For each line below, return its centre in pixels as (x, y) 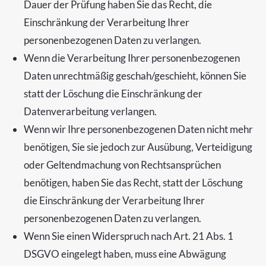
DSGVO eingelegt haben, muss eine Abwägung (125, 254)
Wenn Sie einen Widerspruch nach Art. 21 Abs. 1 (129, 236)
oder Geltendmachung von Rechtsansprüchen (122, 165)
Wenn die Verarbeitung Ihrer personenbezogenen (132, 58)
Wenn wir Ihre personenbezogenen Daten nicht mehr (138, 129)
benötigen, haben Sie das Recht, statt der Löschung (133, 183)
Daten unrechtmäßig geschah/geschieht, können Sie (135, 76)
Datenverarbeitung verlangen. (90, 111)
